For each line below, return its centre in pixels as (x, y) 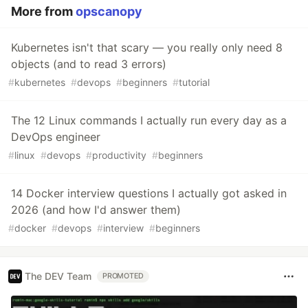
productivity (119, 155)
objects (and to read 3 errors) (89, 64)
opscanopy (109, 11)
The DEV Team (58, 276)
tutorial (194, 82)
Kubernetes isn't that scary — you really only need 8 (147, 47)
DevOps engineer (56, 136)
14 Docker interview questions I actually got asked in (149, 193)
